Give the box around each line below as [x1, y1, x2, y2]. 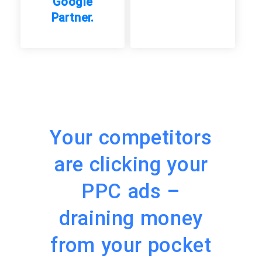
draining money [59, 206, 203, 230]
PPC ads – [81, 180, 181, 204]
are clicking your [54, 153, 208, 177]
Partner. [51, 11, 94, 25]
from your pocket [50, 233, 212, 257]
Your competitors [50, 126, 212, 150]
